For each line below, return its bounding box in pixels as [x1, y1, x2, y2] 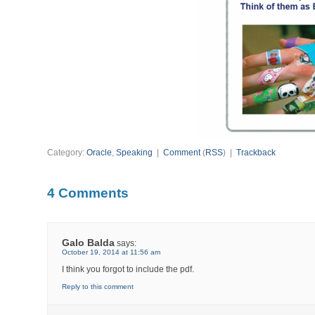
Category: [47, 148, 87, 158]
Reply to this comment [62, 283, 134, 291]
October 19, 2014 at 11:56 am [62, 248, 161, 257]
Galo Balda [62, 237, 115, 249]
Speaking [116, 148, 153, 158]
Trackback [236, 148, 276, 158]
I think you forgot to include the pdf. [62, 264, 195, 275]
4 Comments [47, 186, 129, 201]
